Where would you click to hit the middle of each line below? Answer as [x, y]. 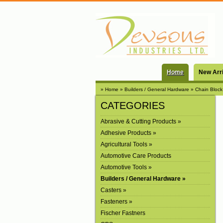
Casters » [113, 190]
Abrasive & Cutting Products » [141, 121]
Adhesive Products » [128, 133]
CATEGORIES [133, 105]
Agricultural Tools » [126, 144]
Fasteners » [116, 201]
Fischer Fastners [123, 213]
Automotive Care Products [136, 156]
